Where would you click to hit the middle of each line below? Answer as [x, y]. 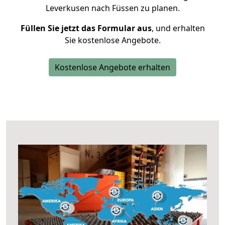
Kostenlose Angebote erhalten [113, 67]
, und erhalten [178, 28]
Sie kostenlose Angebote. [113, 40]
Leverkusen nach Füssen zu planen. [113, 8]
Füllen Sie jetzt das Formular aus [86, 28]
